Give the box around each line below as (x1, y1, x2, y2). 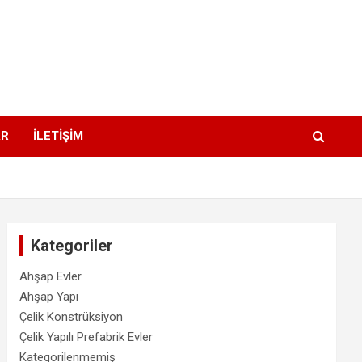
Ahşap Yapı (19, 288, 79, 304)
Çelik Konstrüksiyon (19, 309, 124, 324)
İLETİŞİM (33, 128, 83, 143)
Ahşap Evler (19, 268, 82, 284)
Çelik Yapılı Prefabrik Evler (19, 329, 154, 344)
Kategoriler (31, 235, 114, 255)
